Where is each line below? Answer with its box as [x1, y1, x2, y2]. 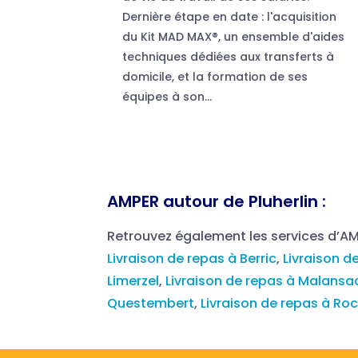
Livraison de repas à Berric [107, 249, 277, 268]
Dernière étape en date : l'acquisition [122, 8, 337, 25]
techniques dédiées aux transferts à [122, 48, 335, 65]
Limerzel [107, 271, 160, 290]
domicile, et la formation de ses [122, 68, 308, 85]
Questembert [107, 293, 195, 312]
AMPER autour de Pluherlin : [107, 189, 327, 213]
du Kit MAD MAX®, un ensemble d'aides [122, 28, 345, 45]
